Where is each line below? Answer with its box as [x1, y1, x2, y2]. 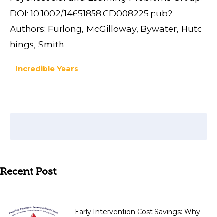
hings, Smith [10, 39, 64, 50]
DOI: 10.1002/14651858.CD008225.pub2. [10, 8, 174, 19]
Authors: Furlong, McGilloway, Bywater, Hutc [10, 23, 202, 34]
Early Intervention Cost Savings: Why [75, 207, 200, 216]
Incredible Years [15, 63, 78, 73]
